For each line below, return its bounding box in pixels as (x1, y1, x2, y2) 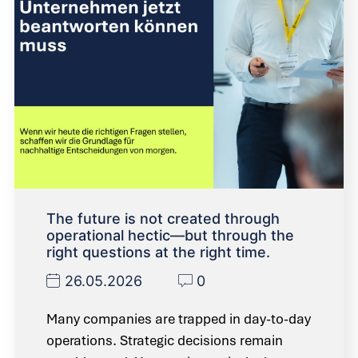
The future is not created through (46, 209, 280, 227)
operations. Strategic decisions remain (46, 331, 283, 349)
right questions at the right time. (46, 243, 270, 261)
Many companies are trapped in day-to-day (46, 309, 311, 328)
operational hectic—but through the (46, 226, 294, 244)
